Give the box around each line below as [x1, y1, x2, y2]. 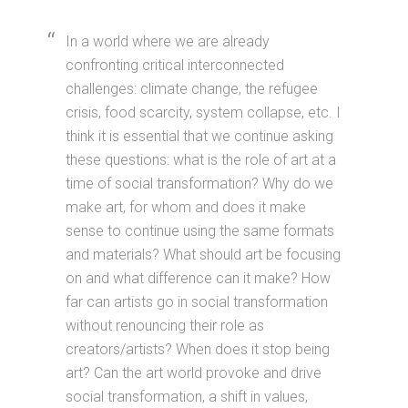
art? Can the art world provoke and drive [66, 364, 322, 382]
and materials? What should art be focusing [66, 246, 342, 264]
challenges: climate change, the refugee [66, 80, 319, 98]
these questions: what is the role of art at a [66, 151, 337, 169]
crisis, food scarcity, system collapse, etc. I [66, 104, 342, 122]
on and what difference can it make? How [66, 270, 331, 288]
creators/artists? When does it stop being [66, 341, 331, 359]
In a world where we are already [66, 33, 270, 51]
